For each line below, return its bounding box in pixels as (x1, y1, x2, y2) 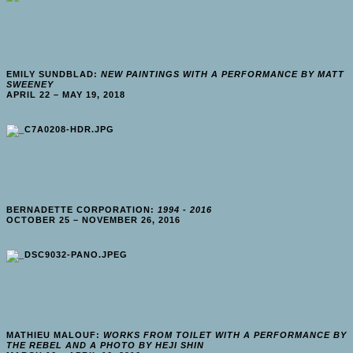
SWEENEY (6, 79, 54, 89)
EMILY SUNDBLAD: (6, 69, 101, 79)
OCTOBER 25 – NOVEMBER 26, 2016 (6, 214, 180, 225)
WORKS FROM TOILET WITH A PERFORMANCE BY (103, 329, 347, 340)
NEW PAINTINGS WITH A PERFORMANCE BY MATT (101, 69, 344, 79)
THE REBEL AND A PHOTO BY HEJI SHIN (6, 340, 204, 350)
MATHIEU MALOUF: (6, 329, 103, 340)
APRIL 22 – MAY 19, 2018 (6, 89, 125, 99)
